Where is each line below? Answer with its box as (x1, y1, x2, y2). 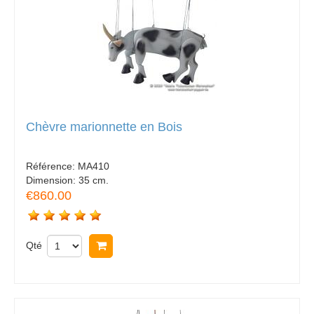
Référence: (26, 160, 78, 172)
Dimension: (26, 174, 78, 186)
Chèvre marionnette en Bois (26, 120, 182, 135)
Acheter (115, 239, 153, 252)
